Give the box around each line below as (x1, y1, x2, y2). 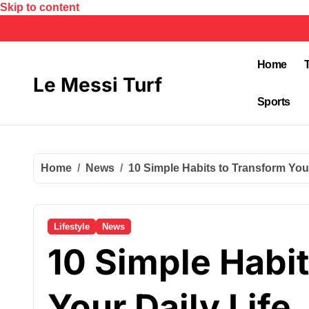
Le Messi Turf (33, 73, 162, 97)
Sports (257, 96, 290, 108)
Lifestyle (54, 221, 90, 232)
